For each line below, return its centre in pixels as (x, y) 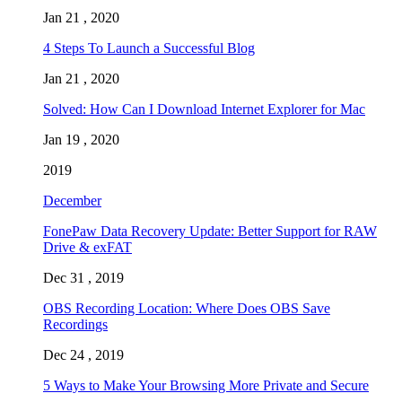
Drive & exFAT (87, 247)
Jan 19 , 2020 (81, 139)
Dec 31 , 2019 (83, 277)
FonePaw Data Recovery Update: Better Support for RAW (210, 231)
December (72, 200)
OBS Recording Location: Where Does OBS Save (187, 308)
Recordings (75, 324)
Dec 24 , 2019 (83, 354)
